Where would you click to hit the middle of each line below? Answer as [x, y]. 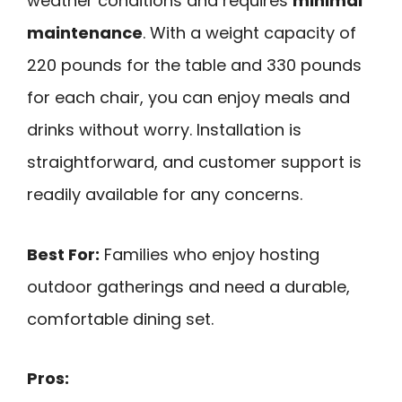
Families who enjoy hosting [210, 254]
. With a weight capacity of [249, 33]
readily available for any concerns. [165, 195]
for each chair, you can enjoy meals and [188, 98]
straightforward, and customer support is [194, 162]
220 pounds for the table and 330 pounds [194, 66]
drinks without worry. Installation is [164, 130]
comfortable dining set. [120, 319]
